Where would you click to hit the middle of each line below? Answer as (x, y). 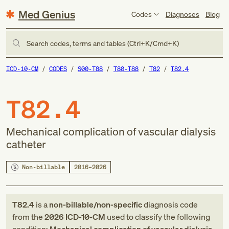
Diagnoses (182, 14)
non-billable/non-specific (96, 204)
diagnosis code (170, 204)
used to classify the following (158, 217)
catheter (26, 144)
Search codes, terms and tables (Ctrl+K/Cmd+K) (103, 43)
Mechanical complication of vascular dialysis (111, 131)
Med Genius (47, 14)
